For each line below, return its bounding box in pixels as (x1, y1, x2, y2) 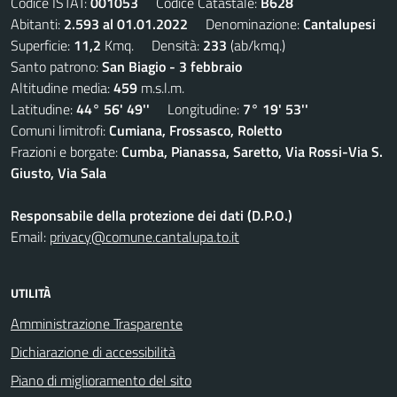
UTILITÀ (11, 283, 51, 302)
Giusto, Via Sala (11, 161, 106, 183)
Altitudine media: (11, 76, 113, 98)
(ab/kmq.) (227, 34, 285, 56)
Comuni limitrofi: (11, 119, 109, 141)
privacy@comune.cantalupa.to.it (50, 225, 239, 247)
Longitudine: (150, 97, 243, 120)
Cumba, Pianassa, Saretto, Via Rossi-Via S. (121, 140, 383, 162)
